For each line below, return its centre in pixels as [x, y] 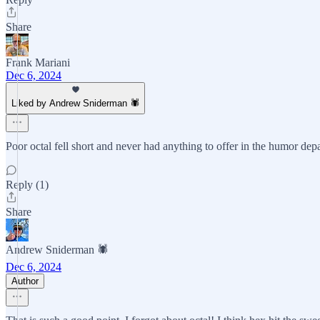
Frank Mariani [38, 62]
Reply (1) [27, 185]
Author [25, 281]
